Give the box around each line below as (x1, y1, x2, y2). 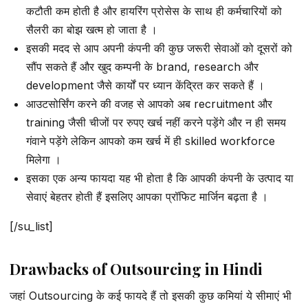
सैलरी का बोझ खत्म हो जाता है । (26, 22, 157, 36)
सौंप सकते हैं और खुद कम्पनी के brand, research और (26, 59, 258, 74)
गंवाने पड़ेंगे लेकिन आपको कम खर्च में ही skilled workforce (26, 133, 275, 148)
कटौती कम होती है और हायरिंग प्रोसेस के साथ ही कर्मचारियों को (26, 3, 282, 18)
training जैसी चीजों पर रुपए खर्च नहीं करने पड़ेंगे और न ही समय (26, 115, 286, 129)
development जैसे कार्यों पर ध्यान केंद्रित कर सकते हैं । (26, 78, 265, 92)
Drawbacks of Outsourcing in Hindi (10, 258, 263, 279)
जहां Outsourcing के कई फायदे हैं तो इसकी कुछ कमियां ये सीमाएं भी (10, 289, 291, 303)
